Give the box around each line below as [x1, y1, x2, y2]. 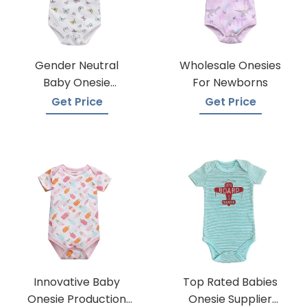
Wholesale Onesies [180, 58, 281, 73]
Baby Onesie [43, 75, 110, 90]
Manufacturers [36, 92, 117, 108]
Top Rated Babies [183, 274, 278, 290]
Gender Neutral [35, 58, 119, 73]
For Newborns [193, 75, 268, 90]
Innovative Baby [34, 274, 120, 290]
